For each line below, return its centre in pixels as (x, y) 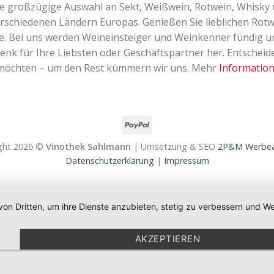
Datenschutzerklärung (109, 160)
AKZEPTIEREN (168, 239)
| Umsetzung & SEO (174, 146)
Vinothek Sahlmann (88, 146)
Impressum (186, 160)
